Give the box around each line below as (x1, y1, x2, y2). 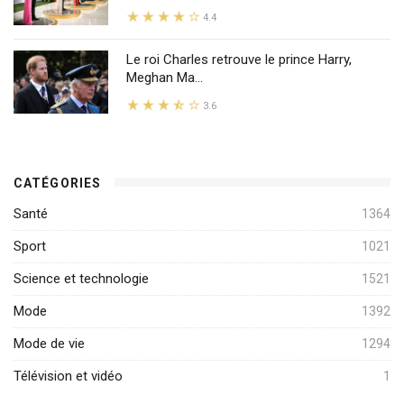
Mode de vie (14, 335, 85, 352)
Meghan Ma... (126, 69, 203, 86)
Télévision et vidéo (14, 367, 123, 384)
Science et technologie (14, 270, 149, 287)
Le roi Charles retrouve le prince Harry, (126, 50, 352, 68)
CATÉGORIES (14, 175, 102, 190)
